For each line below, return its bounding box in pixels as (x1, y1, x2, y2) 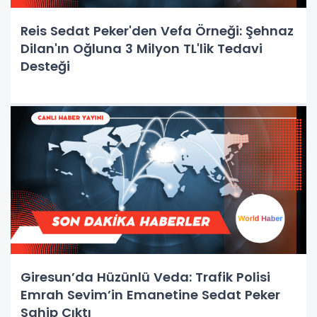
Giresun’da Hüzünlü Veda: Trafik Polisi (21, 268, 270, 286)
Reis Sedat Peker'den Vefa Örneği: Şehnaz (21, 22, 294, 40)
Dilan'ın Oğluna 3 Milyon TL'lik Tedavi (21, 40, 263, 57)
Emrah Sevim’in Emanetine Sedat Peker (21, 286, 280, 304)
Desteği (21, 57, 70, 75)
